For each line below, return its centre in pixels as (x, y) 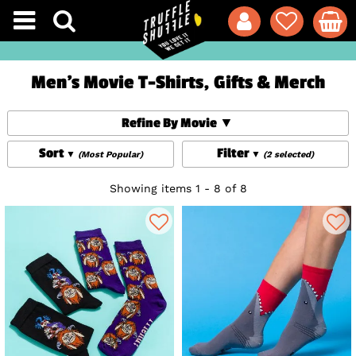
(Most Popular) (110, 155)
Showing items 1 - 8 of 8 (178, 189)
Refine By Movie (170, 124)
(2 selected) (288, 155)
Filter (233, 154)
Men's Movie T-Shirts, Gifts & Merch (178, 83)
